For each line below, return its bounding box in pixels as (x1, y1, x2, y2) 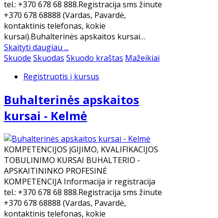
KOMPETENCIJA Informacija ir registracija (4, 176, 155, 187)
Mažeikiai (125, 53, 160, 64)
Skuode (4, 53, 31, 64)
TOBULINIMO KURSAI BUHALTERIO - (4, 155, 140, 166)
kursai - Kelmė (4, 108, 87, 124)
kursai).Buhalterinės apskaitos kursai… (4, 31, 145, 42)
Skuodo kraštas (66, 53, 123, 64)
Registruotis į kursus (23, 71, 99, 82)
